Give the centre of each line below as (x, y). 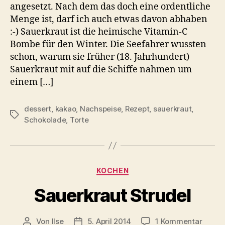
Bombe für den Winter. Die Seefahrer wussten (108, 44)
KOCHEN (113, 170)
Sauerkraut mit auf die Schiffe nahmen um (101, 69)
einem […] (32, 82)
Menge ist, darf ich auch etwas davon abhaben (109, 19)
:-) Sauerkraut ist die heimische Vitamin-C (99, 32)
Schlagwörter (34, 115)
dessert (38, 108)
